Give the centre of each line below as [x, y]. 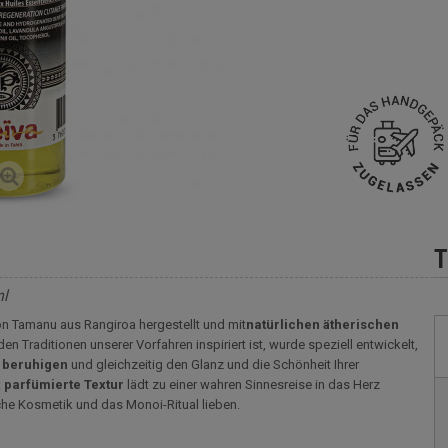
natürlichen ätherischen [322, 324]
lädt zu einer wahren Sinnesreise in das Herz [252, 384]
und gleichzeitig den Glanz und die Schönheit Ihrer [213, 364]
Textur [104, 384]
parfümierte [42, 384]
